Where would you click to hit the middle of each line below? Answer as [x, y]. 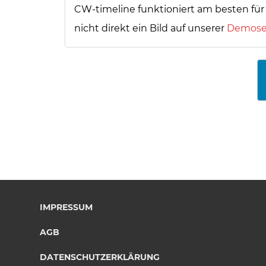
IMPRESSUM [66, 207]
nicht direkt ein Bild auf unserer [151, 28]
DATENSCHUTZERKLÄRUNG [100, 257]
